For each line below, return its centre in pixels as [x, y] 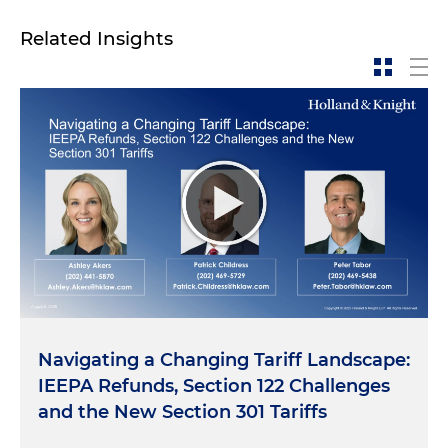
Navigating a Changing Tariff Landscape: [224, 359]
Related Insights [96, 38]
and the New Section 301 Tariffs [182, 411]
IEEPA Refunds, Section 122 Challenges [214, 385]
